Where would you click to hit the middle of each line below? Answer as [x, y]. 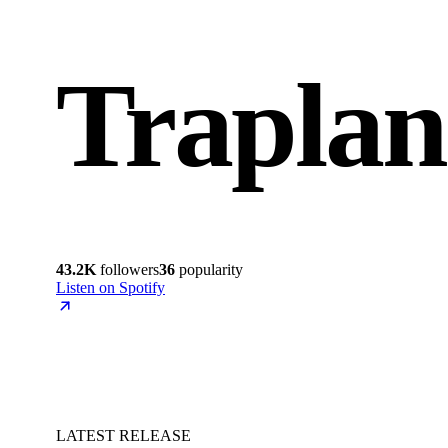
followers [127, 269]
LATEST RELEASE [123, 435]
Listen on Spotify [110, 287]
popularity [209, 269]
